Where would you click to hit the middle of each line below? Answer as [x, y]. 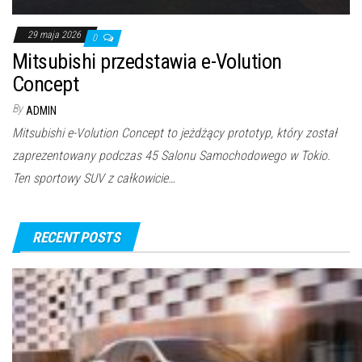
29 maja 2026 [55, 35]
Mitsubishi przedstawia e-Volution [147, 62]
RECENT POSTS [76, 238]
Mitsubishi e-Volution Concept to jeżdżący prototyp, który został [175, 133]
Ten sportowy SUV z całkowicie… [94, 179]
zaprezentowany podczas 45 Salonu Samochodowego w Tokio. [171, 156]
